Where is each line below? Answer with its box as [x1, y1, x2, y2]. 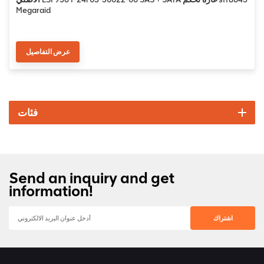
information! [9, 181, 93, 200]
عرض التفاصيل [25, 48, 70, 56]
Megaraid [16, 5, 51, 15]
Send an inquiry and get [9, 169, 174, 187]
